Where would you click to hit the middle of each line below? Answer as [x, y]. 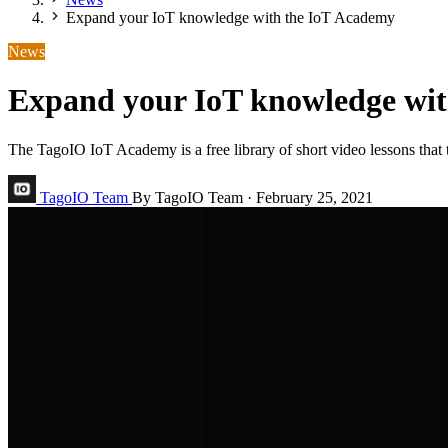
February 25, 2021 [314, 197]
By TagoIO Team [187, 197]
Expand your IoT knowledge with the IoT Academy [230, 17]
